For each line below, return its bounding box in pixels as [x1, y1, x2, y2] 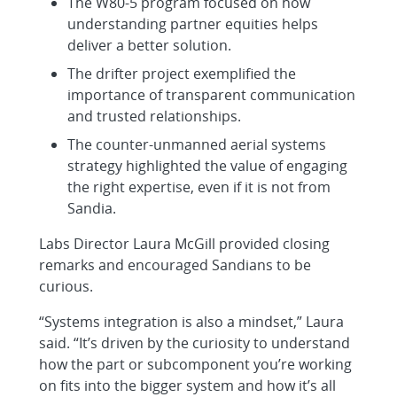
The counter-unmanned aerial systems [67, 134, 326, 154]
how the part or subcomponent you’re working [39, 354, 352, 374]
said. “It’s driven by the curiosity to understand [39, 332, 350, 353]
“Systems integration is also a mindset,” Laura [39, 311, 344, 331]
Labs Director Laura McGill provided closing [39, 233, 330, 253]
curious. [39, 276, 93, 296]
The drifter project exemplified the [67, 63, 296, 83]
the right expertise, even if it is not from [67, 176, 331, 197]
